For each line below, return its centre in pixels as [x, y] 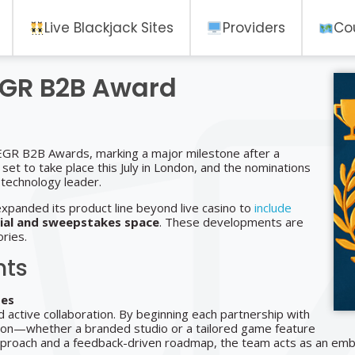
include [273, 208]
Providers [254, 27]
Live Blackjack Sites [109, 27]
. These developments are [231, 222]
